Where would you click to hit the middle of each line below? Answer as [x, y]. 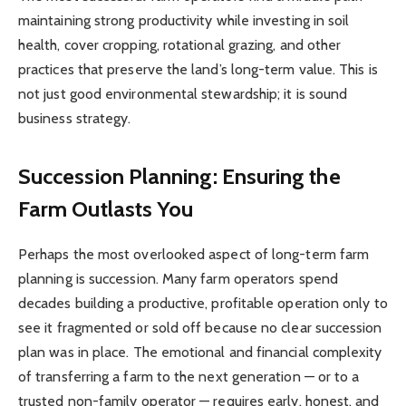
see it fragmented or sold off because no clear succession [200, 327]
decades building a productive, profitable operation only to [203, 303]
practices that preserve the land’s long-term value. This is [198, 70]
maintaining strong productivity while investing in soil [184, 21]
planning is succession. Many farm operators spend [178, 278]
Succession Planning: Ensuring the [179, 176]
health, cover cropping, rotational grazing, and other [180, 45]
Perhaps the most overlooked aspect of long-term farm [194, 254]
